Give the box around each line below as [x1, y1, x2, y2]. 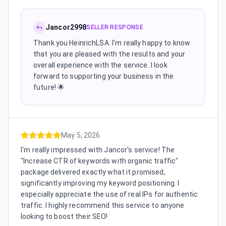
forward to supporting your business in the [33, 72, 174, 80]
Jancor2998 [45, 23, 87, 31]
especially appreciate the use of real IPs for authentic [21, 190, 198, 198]
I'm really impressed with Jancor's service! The [21, 146, 175, 154]
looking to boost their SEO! [21, 212, 108, 220]
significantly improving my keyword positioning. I [21, 179, 180, 187]
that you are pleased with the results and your [33, 50, 186, 58]
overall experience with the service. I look [33, 61, 167, 69]
